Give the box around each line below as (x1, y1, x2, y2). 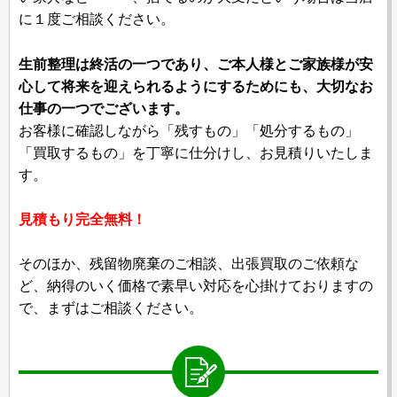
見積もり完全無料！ (19, 212, 146, 228)
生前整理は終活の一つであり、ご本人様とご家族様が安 (19, 56, 373, 72)
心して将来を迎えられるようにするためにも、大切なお (19, 78, 373, 94)
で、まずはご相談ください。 (19, 300, 203, 316)
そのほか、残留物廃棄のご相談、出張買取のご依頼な (19, 256, 359, 272)
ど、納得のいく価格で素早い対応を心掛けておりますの (19, 278, 373, 294)
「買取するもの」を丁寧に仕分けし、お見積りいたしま (19, 144, 373, 160)
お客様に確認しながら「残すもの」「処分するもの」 (19, 122, 359, 138)
